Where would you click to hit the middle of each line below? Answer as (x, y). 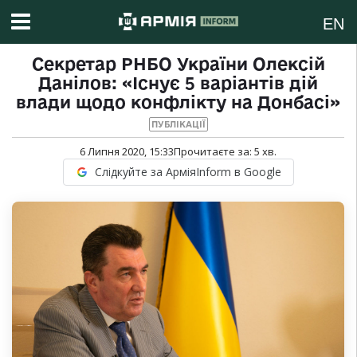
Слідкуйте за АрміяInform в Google (188, 172)
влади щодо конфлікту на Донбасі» (178, 102)
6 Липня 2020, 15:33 (127, 152)
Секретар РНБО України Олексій (178, 64)
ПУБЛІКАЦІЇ (178, 125)
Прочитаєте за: (214, 152)
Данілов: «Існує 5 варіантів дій (178, 83)
